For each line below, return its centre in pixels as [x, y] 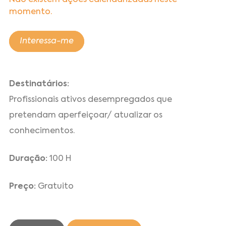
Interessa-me [47, 41]
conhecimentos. [42, 131]
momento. [31, 12]
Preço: [23, 186]
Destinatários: [39, 84]
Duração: [30, 159]
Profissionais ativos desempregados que [91, 100]
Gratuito [55, 186]
